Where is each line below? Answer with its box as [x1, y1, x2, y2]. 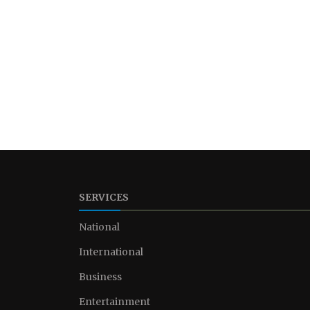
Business [79, 271, 122, 283]
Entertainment [79, 295, 150, 308]
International [79, 246, 143, 258]
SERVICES [79, 191, 129, 203]
